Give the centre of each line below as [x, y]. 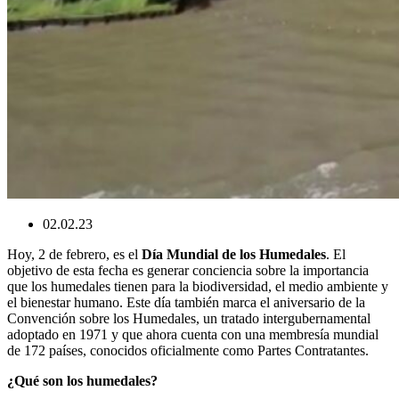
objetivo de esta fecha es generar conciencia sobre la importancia [188, 270]
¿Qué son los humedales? [82, 381]
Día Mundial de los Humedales [234, 254]
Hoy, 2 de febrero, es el [74, 254]
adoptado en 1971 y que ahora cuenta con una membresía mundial [193, 334]
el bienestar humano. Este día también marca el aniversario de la [186, 302]
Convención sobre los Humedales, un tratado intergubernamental [189, 318]
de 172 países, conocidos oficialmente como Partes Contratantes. [188, 350]
